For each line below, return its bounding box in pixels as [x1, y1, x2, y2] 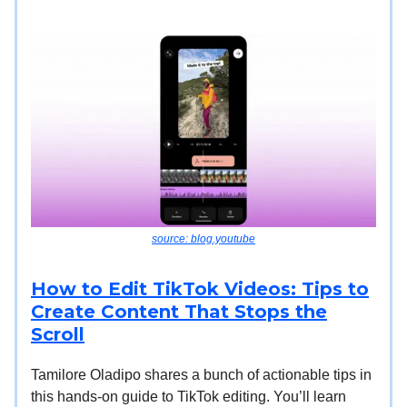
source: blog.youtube [152, 233, 255, 246]
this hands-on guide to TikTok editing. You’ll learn [31, 389, 346, 405]
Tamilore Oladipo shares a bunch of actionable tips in [31, 367, 372, 383]
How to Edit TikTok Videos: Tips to [31, 278, 369, 301]
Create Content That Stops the [31, 301, 327, 323]
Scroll [31, 323, 84, 346]
